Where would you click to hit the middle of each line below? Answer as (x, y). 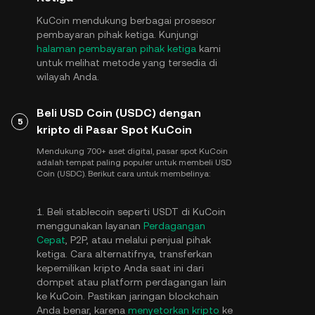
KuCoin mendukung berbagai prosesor (126, 20)
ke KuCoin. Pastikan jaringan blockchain (128, 296)
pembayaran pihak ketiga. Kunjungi (117, 34)
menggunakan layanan (90, 226)
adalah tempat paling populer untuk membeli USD (134, 162)
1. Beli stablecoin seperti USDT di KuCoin (131, 212)
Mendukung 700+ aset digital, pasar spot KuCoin (132, 151)
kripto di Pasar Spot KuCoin (114, 130)
